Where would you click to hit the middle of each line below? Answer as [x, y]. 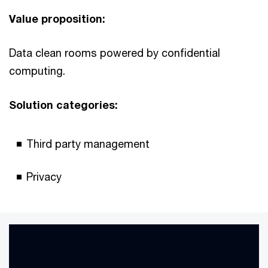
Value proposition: [59, 18]
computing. [37, 70]
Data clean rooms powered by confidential [115, 52]
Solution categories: [63, 104]
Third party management [88, 143]
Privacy [44, 176]
